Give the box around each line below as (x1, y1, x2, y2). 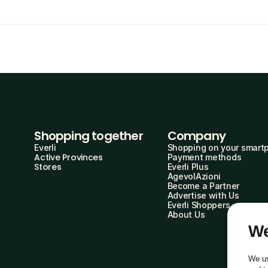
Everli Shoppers (167, 200, 230, 210)
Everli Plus (167, 162, 209, 172)
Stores (34, 161, 62, 173)
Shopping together (34, 127, 143, 144)
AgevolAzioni (167, 171, 221, 181)
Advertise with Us (167, 190, 239, 200)
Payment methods (167, 152, 242, 162)
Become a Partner (167, 181, 240, 191)
